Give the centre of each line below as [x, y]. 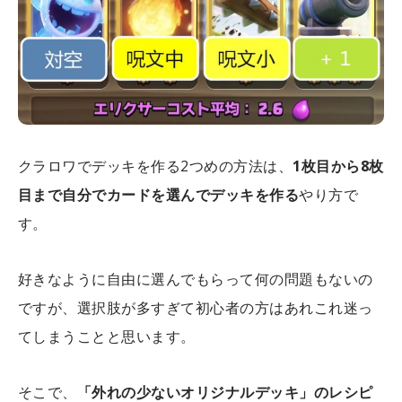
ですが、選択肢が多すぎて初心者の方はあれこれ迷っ [196, 307]
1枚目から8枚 [338, 166]
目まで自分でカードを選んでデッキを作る [159, 194]
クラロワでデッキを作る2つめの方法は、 [156, 166]
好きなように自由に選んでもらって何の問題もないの [196, 279]
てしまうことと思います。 [107, 336]
